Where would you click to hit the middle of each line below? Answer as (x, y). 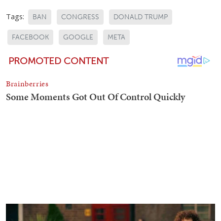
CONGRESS (80, 17)
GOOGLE (78, 37)
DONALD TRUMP (141, 17)
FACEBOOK (30, 37)
